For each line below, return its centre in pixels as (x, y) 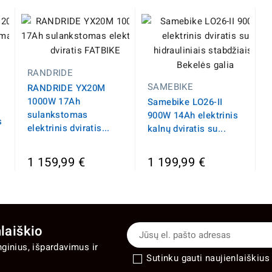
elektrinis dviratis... (69, 128)
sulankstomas (58, 115)
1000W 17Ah (54, 102)
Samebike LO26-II (185, 102)
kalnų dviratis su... (187, 129)
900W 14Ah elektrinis (193, 116)
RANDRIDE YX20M (66, 88)
